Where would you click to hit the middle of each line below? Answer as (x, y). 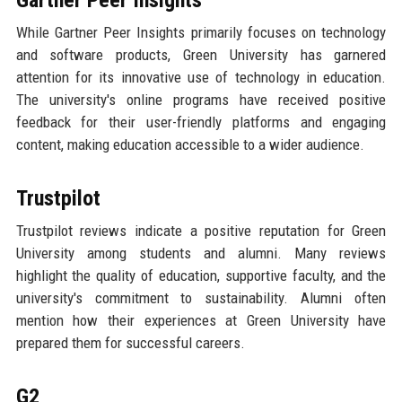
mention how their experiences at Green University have (201, 320)
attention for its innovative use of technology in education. (201, 77)
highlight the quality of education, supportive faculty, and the (201, 275)
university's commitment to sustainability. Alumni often (201, 297)
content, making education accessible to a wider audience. (190, 144)
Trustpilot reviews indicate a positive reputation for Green (201, 230)
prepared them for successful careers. (130, 342)
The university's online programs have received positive (201, 99)
